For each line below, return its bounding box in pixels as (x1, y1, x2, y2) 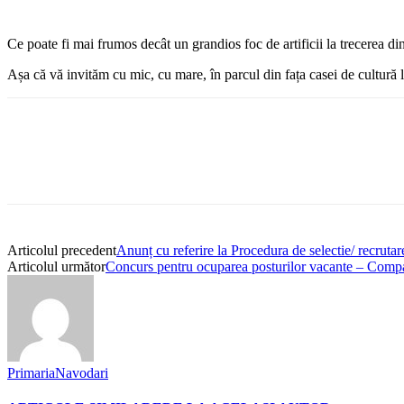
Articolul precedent (7, 242, 116, 258)
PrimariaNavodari (7, 364, 108, 381)
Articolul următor (7, 258, 106, 274)
